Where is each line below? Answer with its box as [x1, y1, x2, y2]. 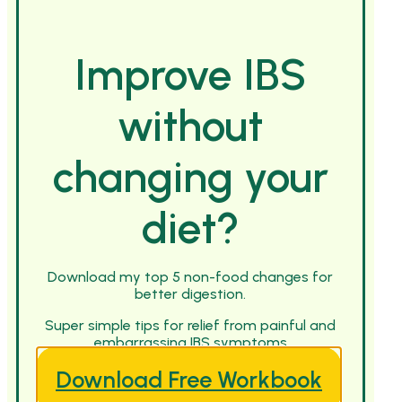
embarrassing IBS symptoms [93, 334, 287, 352]
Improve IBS [74, 48, 307, 101]
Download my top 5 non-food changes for [48, 268, 334, 286]
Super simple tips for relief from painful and [45, 317, 336, 335]
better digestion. [135, 285, 247, 303]
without [118, 100, 264, 153]
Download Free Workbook [56, 366, 322, 394]
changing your [52, 151, 328, 204]
